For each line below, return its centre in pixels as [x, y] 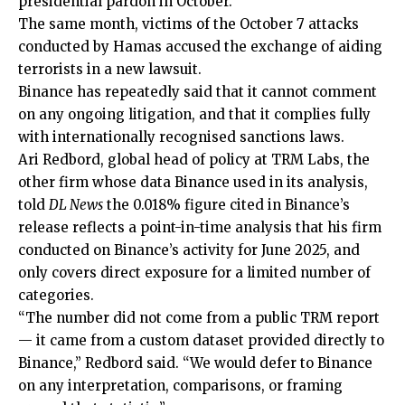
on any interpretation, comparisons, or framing [180, 385]
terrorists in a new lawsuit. [110, 69]
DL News [76, 204]
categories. [56, 295]
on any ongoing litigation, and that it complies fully [194, 114]
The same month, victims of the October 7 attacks [188, 24]
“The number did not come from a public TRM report [199, 317]
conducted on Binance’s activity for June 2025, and [189, 250]
